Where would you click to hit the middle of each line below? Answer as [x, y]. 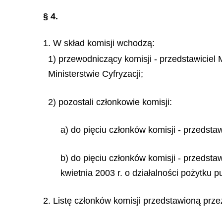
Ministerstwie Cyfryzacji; [96, 74]
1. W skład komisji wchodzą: [99, 43]
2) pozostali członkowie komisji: [110, 102]
